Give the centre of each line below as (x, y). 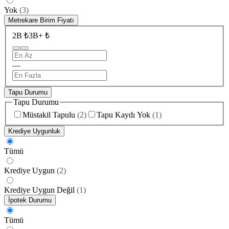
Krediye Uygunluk (34, 131)
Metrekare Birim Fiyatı (41, 20)
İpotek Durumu (30, 200)
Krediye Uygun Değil (39, 190)
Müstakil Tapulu (49, 115)
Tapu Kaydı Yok (123, 115)
